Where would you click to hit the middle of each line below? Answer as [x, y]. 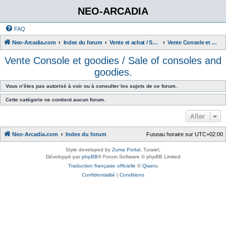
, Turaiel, [150, 150]
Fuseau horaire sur [171, 134]
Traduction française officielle [102, 166]
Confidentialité [98, 175]
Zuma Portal [126, 150]
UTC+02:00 [209, 134]
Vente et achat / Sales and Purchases [155, 42]
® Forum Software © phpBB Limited [139, 157]
